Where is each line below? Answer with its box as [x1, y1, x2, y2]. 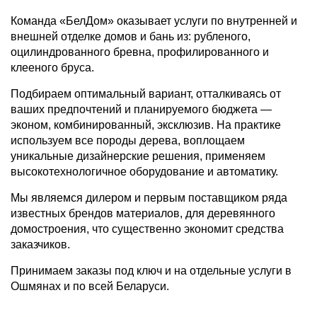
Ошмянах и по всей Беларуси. [11, 280, 169, 293]
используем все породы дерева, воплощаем [11, 134, 245, 147]
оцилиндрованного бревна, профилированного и [11, 46, 269, 59]
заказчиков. [11, 238, 70, 251]
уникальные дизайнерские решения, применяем [11, 150, 265, 163]
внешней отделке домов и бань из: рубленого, [11, 30, 250, 43]
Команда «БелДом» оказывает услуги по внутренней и [11, 15, 297, 28]
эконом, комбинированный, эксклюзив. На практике [11, 119, 281, 132]
